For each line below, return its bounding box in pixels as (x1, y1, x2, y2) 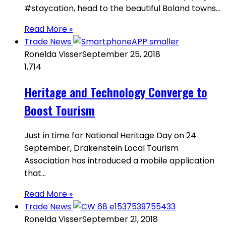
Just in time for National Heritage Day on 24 (24, 130, 196, 142)
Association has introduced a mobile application (24, 155, 214, 167)
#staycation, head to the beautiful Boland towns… (24, 2, 220, 14)
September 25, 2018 (82, 48, 160, 60)
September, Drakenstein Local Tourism (24, 142, 179, 154)
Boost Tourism (24, 101, 95, 120)
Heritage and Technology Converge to (24, 83, 207, 101)
